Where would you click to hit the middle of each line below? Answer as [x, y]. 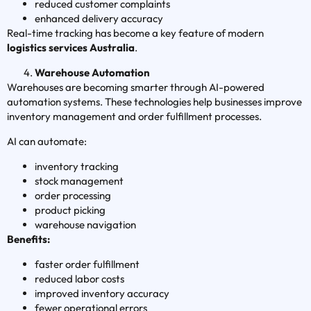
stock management [79, 181]
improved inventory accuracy [102, 294]
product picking [70, 210]
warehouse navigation [85, 225]
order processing [73, 196]
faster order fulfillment [87, 264]
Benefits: [28, 239]
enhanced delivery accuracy [99, 19]
